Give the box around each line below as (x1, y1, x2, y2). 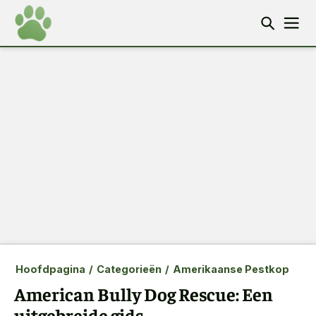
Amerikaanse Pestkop (172, 263, 289, 275)
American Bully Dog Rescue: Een (14, 282, 273, 305)
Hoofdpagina (15, 263, 85, 275)
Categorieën (96, 263, 162, 275)
